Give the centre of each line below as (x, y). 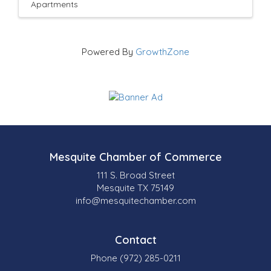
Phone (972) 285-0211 (135, 258)
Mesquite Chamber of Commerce (135, 157)
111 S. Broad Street (135, 175)
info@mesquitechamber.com (135, 200)
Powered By (109, 52)
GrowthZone (162, 52)
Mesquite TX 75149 (135, 188)
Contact (135, 240)
